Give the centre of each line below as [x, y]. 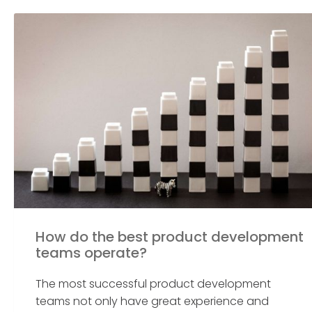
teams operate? [92, 253]
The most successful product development [154, 284]
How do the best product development [170, 237]
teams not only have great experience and [153, 302]
